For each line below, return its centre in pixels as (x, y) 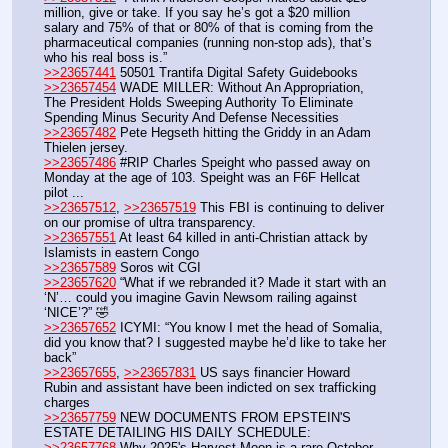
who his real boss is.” (105, 57)
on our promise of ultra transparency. (152, 223)
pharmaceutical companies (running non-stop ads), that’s (208, 42)
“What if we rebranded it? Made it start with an (251, 283)
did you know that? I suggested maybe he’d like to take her (215, 343)
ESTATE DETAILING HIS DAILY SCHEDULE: (177, 433)
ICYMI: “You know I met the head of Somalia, (249, 328)
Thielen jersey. (86, 148)
